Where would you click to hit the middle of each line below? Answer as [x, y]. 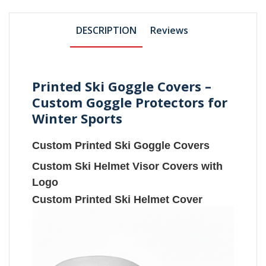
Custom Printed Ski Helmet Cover [118, 199]
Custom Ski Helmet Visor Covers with [128, 166]
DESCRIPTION [106, 30]
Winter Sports [77, 118]
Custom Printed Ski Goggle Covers [121, 145]
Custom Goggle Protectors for [130, 102]
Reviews [169, 30]
